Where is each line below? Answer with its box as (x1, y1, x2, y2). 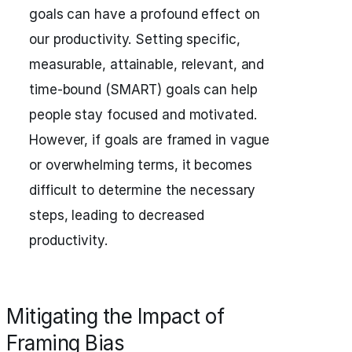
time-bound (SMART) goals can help (29, 82, 258, 97)
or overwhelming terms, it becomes (29, 157, 252, 173)
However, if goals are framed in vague (29, 132, 270, 148)
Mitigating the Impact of (6, 304, 224, 328)
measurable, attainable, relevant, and (29, 57, 265, 72)
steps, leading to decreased (29, 207, 205, 223)
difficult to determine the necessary (29, 182, 256, 198)
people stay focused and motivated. (29, 107, 257, 123)
